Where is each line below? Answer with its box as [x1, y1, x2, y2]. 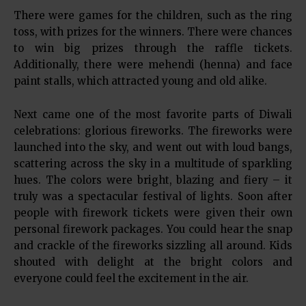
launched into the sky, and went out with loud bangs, [14, 141, 292, 154]
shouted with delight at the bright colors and [14, 255, 292, 268]
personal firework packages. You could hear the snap [14, 223, 292, 236]
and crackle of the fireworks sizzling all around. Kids [14, 239, 292, 252]
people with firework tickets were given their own [14, 206, 292, 219]
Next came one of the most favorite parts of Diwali [14, 108, 292, 121]
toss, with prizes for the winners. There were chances [14, 25, 292, 38]
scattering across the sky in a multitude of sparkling [14, 157, 292, 170]
